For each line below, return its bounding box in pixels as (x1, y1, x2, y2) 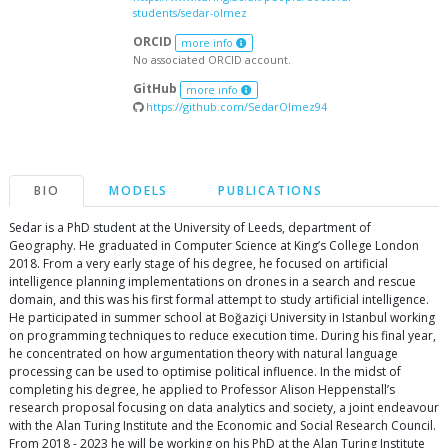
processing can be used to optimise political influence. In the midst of (9, 362, 401, 380)
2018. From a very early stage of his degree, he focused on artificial (9, 254, 388, 272)
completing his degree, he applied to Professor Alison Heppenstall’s (9, 380, 395, 398)
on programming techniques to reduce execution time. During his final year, (9, 326, 436, 344)
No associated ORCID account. (133, 51, 291, 67)
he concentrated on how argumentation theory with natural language (9, 344, 398, 362)
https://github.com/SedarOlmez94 (143, 98, 327, 114)
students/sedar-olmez (133, 5, 247, 20)
